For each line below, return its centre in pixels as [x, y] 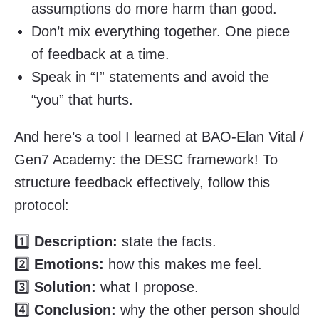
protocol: [42, 205]
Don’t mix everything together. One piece [161, 31]
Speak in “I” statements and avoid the [150, 77]
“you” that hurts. [82, 99]
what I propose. [147, 287]
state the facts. [167, 242]
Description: [76, 242]
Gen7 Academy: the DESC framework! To [146, 159]
